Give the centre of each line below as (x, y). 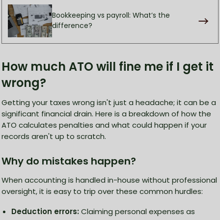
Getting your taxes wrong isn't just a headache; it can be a (109, 102)
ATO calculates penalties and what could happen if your (104, 125)
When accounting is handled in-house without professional (109, 180)
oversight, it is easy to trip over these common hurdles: (102, 191)
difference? (72, 26)
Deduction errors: (45, 211)
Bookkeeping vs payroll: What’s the (111, 15)
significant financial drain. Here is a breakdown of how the (106, 113)
